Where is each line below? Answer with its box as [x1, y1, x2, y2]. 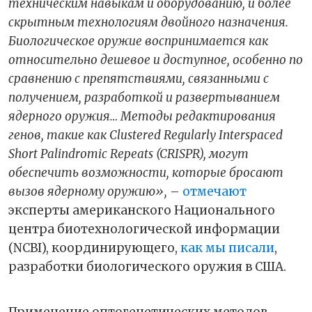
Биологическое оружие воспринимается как [8, 33, 268, 49]
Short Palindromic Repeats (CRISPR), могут [8, 146, 249, 162]
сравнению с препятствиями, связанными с [8, 70, 269, 86]
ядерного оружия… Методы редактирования [8, 108, 276, 124]
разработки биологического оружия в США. [8, 258, 289, 274]
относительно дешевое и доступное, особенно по [8, 52, 303, 68]
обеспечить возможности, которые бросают [8, 164, 283, 180]
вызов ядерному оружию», [8, 183, 170, 199]
